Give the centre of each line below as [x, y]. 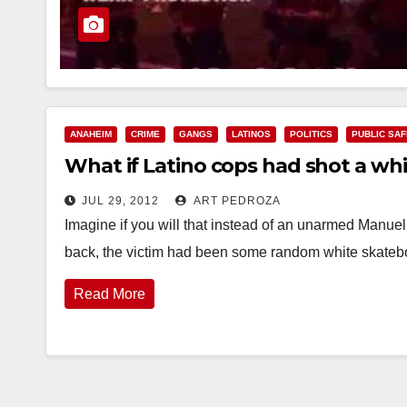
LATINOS [251, 134]
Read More [109, 294]
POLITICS [311, 134]
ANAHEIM [91, 134]
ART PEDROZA [236, 201]
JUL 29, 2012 [120, 201]
